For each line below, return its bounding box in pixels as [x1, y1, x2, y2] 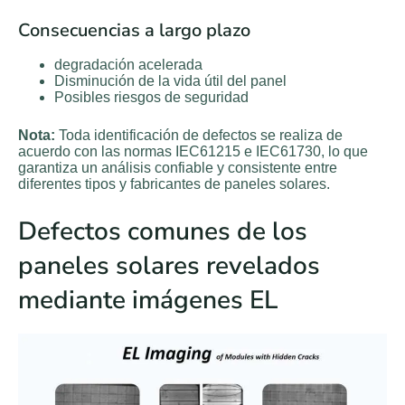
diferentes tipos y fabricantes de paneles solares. [18, 176, 330, 193]
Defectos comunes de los [18, 214, 307, 250]
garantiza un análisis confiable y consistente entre [18, 160, 337, 176]
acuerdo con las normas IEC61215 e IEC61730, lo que [18, 144, 368, 160]
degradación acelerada [54, 57, 202, 73]
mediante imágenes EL [18, 283, 278, 318]
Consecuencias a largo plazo [18, 18, 250, 43]
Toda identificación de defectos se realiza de [55, 127, 343, 144]
